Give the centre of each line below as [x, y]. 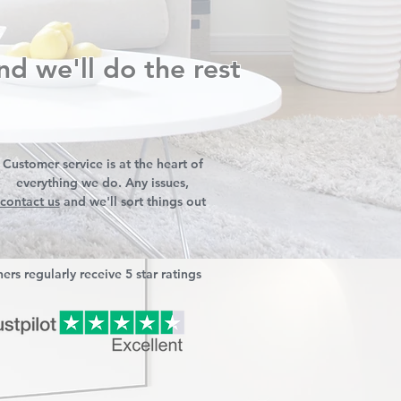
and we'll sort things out [132, 201]
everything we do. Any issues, [102, 183]
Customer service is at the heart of [102, 164]
